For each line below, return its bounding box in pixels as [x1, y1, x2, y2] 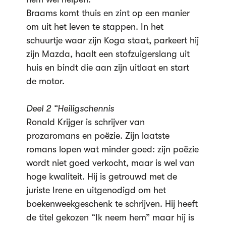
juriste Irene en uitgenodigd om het [26, 185, 166, 195]
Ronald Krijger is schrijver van [26, 117, 145, 127]
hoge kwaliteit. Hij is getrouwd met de [26, 172, 177, 182]
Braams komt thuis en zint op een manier [26, 8, 190, 18]
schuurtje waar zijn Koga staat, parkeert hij [26, 35, 199, 45]
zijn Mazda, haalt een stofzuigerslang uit [26, 49, 190, 59]
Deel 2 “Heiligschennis [26, 103, 114, 114]
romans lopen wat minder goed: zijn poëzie [26, 144, 199, 154]
